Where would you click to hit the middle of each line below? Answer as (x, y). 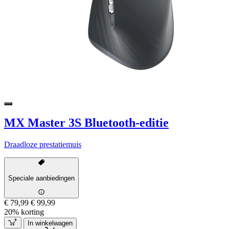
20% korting (24, 212)
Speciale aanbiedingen (41, 178)
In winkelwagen (50, 223)
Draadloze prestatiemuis (43, 145)
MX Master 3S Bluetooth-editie (86, 123)
